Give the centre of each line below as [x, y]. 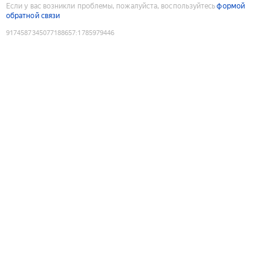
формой [231, 6]
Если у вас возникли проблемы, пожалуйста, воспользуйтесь [111, 6]
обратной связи [33, 15]
